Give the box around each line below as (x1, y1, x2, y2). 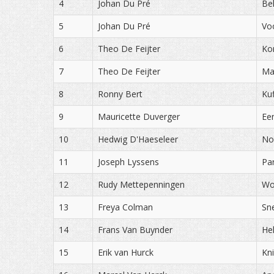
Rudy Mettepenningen (98, 179, 185, 190)
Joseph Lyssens (98, 156, 159, 168)
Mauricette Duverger (98, 111, 180, 122)
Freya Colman (98, 201, 153, 213)
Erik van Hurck (98, 246, 154, 258)
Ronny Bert (98, 88, 143, 100)
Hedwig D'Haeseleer (98, 133, 178, 145)
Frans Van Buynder (98, 224, 172, 235)
